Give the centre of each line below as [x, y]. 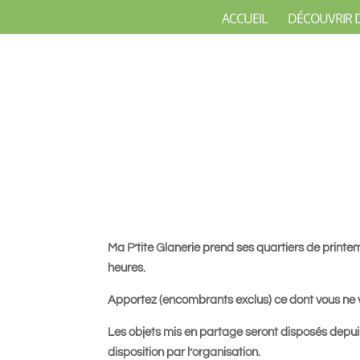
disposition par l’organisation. [184, 352]
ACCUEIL [244, 19]
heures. [127, 268]
